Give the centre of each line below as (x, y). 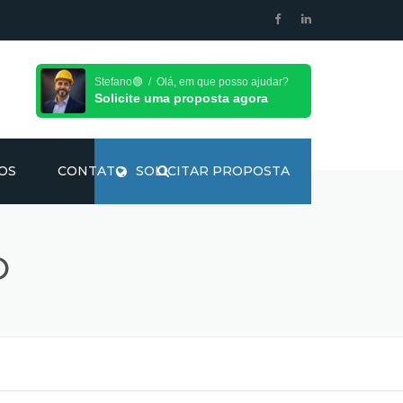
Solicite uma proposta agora (181, 98)
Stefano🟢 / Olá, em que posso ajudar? (192, 81)
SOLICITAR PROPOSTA (213, 171)
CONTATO (92, 171)
